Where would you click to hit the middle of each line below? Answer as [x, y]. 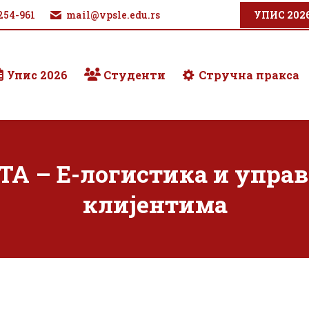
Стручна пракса [249, 75]
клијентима [154, 204]
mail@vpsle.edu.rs [113, 15]
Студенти [135, 75]
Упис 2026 [37, 75]
